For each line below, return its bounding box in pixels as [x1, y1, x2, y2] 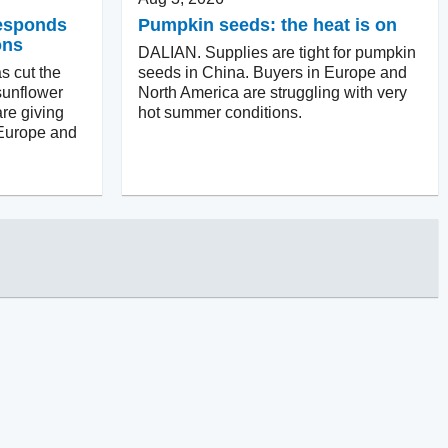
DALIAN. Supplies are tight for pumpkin [138, 43, 416, 61]
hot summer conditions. [138, 103, 302, 121]
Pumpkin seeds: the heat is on [138, 14, 397, 35]
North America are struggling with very [138, 83, 407, 101]
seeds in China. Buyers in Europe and [138, 63, 407, 81]
